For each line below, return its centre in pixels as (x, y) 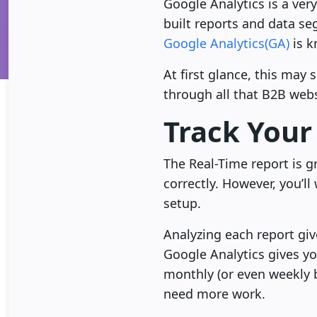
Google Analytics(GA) (228, 43)
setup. (182, 203)
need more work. (214, 294)
